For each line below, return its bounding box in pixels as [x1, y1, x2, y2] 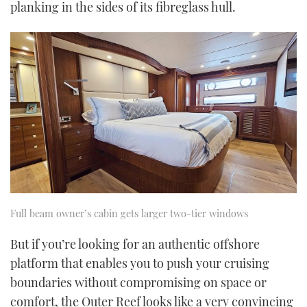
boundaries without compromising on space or [10, 273, 267, 291]
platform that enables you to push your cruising [10, 254, 269, 271]
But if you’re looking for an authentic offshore [10, 235, 260, 252]
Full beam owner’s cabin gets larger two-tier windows [10, 206, 248, 221]
